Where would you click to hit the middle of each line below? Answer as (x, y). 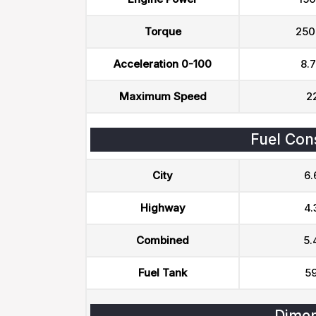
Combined (163, 240)
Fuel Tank (163, 273)
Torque (163, 31)
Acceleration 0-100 (163, 64)
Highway (163, 208)
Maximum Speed (163, 96)
